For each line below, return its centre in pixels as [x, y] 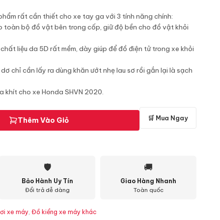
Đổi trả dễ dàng [47, 190]
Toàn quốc [148, 190]
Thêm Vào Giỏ [43, 120]
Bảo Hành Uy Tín [47, 181]
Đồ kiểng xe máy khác [64, 212]
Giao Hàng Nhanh [148, 181]
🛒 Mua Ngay [168, 118]
